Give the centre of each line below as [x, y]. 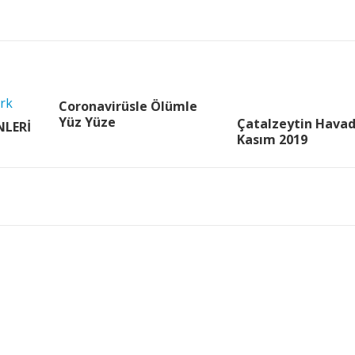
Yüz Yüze [87, 122]
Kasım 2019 [272, 139]
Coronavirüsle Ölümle [128, 106]
